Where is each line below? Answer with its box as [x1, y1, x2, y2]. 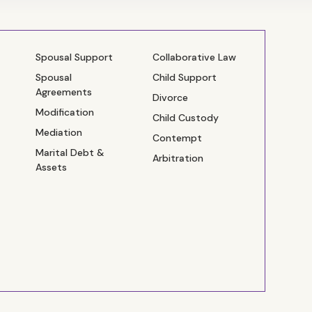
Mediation [35, 125, 82, 139]
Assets [35, 160, 67, 173]
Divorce [153, 91, 189, 104]
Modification [35, 105, 94, 118]
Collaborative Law [153, 50, 237, 63]
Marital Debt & [35, 146, 104, 159]
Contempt [153, 131, 203, 144]
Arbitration [153, 151, 204, 164]
